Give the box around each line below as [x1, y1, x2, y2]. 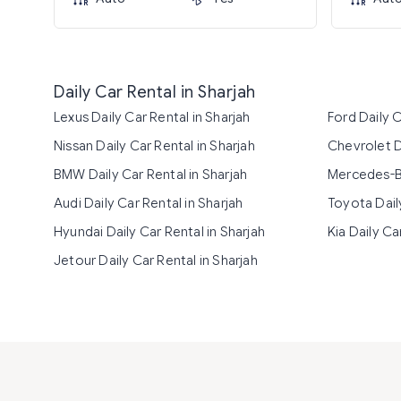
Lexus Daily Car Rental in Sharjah [54, 109, 251, 125]
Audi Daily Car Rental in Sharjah [54, 195, 243, 211]
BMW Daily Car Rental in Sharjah [54, 166, 248, 183]
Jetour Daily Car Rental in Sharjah [54, 252, 258, 269]
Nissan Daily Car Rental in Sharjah [54, 138, 255, 154]
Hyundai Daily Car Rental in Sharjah [54, 224, 265, 240]
